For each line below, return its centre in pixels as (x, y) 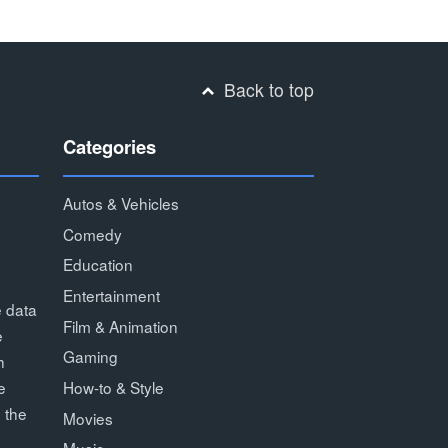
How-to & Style (113, 387)
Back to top (266, 89)
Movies (87, 417)
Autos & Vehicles (120, 202)
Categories (109, 147)
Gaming (90, 356)
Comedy (92, 233)
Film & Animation (120, 325)
